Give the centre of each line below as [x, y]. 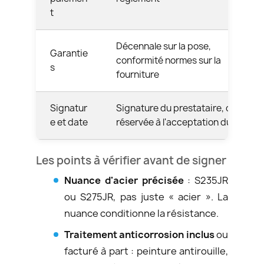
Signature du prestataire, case [181, 108]
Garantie [69, 53]
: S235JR [206, 180]
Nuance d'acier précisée [124, 180]
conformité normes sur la [169, 60]
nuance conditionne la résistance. [141, 213]
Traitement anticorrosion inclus [139, 234]
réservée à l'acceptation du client [187, 122]
